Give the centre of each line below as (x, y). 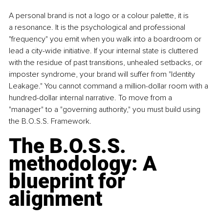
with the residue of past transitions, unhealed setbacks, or (107, 62)
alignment (55, 198)
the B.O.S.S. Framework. (50, 121)
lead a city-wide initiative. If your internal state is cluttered (104, 51)
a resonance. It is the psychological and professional (98, 27)
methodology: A (85, 163)
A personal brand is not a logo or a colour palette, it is (100, 15)
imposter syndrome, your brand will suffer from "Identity (103, 74)
